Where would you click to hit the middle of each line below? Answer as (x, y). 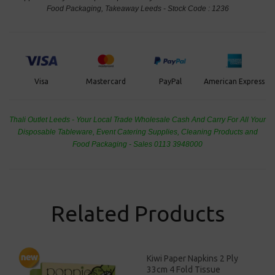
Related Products (137, 213)
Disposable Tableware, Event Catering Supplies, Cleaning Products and (137, 132)
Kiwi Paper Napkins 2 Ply (192, 258)
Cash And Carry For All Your (218, 119)
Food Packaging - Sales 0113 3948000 (137, 144)
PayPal (170, 81)
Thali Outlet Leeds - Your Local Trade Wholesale (90, 119)
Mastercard (106, 82)
